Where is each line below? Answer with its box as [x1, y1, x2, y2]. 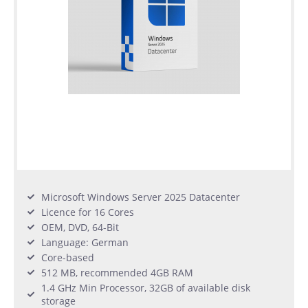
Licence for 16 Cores [41, 205, 134, 219]
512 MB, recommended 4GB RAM [41, 265, 193, 279]
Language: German [41, 235, 129, 249]
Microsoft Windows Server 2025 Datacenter [41, 190, 240, 203]
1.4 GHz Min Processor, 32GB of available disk [41, 280, 250, 294]
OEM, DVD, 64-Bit [41, 220, 119, 234]
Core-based [41, 250, 94, 264]
